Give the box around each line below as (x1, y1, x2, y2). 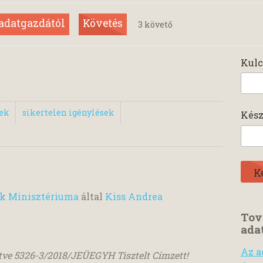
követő (142, 18, 173, 30)
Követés (83, 16, 123, 31)
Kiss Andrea (105, 190, 163, 203)
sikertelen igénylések (22, 107, 114, 119)
